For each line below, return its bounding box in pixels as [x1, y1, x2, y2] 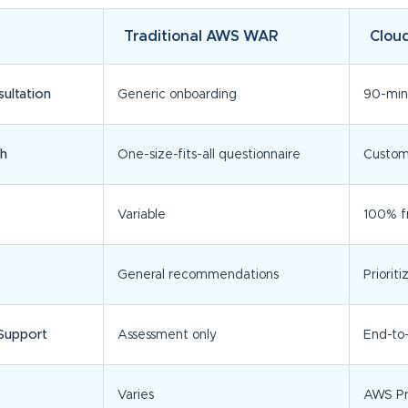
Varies [117, 389, 154, 403]
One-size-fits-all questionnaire [117, 148, 301, 162]
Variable [117, 209, 166, 222]
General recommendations [117, 269, 279, 282]
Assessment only [117, 329, 217, 342]
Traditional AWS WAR [123, 29, 279, 45]
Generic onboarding [117, 88, 237, 102]
